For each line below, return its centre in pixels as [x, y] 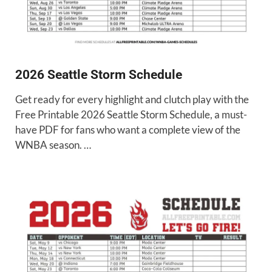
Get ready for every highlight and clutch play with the [132, 99]
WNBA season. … [53, 145]
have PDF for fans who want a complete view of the [128, 130]
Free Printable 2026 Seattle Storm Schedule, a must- [131, 114]
